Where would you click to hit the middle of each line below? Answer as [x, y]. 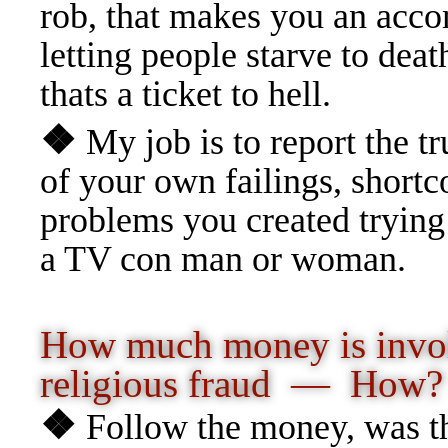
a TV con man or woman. [223, 259]
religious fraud [165, 384]
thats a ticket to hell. [185, 94]
